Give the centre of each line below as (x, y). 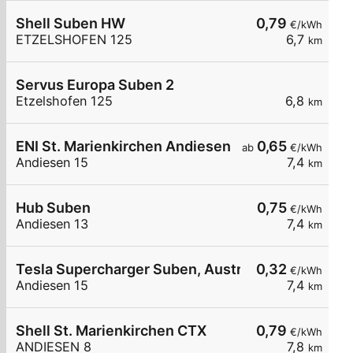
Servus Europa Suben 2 (95, 85)
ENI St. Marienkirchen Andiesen (123, 147)
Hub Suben (53, 208)
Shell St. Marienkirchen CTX (111, 331)
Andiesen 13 (52, 224)
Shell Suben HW (71, 24)
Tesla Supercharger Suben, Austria (135, 269)
